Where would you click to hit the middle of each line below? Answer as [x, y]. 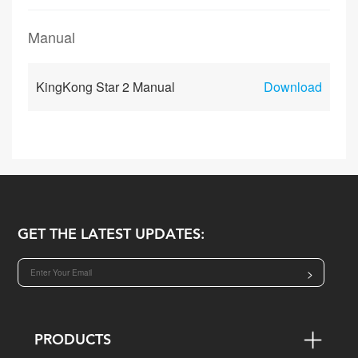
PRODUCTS [72, 340]
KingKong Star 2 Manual [105, 87]
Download [293, 87]
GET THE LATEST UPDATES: [111, 235]
